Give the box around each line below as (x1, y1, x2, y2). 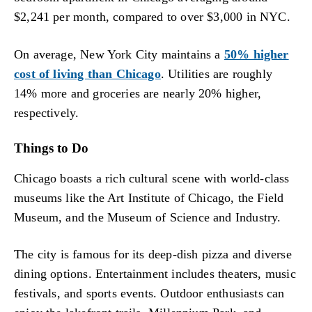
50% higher (224, 47, 289, 62)
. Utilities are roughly (160, 67, 273, 81)
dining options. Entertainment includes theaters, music (14, 267, 296, 281)
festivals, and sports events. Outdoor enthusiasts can (14, 286, 285, 301)
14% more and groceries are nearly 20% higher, (14, 86, 262, 101)
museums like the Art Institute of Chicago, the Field (14, 190, 284, 205)
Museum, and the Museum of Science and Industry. (14, 210, 281, 224)
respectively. (14, 106, 79, 120)
